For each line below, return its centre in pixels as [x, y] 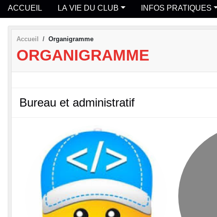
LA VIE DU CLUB [88, 8]
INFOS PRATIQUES [176, 8]
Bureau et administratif [77, 103]
